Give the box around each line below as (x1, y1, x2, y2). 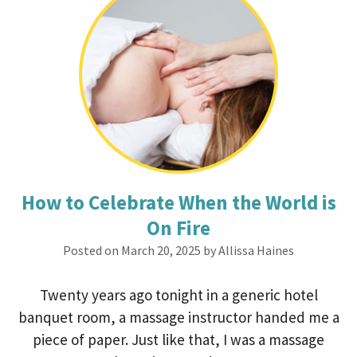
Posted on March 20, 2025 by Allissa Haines (63, 242, 294, 258)
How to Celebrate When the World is (21, 190, 336, 215)
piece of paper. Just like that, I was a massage (33, 330, 324, 349)
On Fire (147, 215, 210, 241)
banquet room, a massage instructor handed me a (18, 308, 339, 327)
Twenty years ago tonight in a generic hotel (39, 285, 318, 304)
